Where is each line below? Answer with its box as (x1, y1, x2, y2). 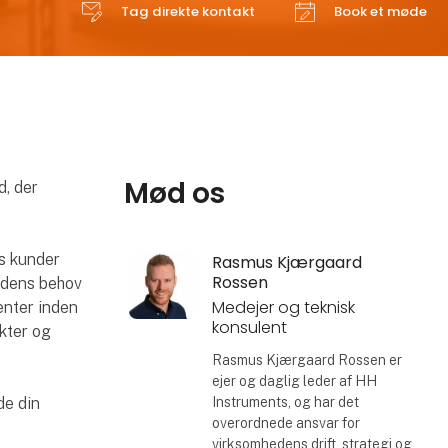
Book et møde (334, 2, 428, 22)
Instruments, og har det (211, 393, 359, 410)
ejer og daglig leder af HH (211, 372, 377, 389)
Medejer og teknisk (211, 295, 355, 319)
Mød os (124, 174, 225, 213)
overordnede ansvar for (211, 414, 360, 431)
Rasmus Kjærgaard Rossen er (211, 351, 402, 368)
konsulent (211, 315, 287, 339)
